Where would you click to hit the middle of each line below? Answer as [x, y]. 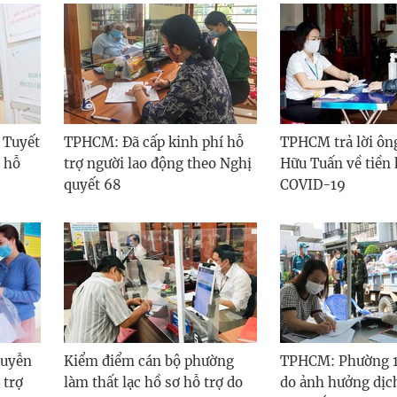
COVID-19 [313, 184]
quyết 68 [93, 184]
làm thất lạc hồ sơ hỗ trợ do [153, 382]
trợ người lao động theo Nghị [158, 163]
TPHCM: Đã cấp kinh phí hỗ [154, 142]
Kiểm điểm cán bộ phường [149, 361]
